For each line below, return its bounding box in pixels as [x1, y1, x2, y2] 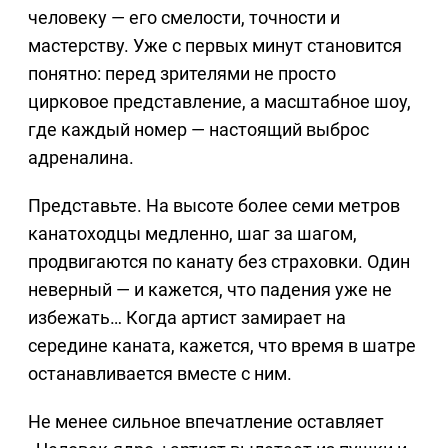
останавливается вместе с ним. [28, 362, 292, 384]
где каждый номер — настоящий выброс [28, 118, 369, 140]
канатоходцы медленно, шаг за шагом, [28, 222, 357, 244]
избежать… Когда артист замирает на [28, 306, 346, 328]
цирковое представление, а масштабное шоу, [28, 90, 411, 112]
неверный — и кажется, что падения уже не [28, 278, 392, 300]
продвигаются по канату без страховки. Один [28, 250, 410, 272]
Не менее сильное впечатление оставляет [28, 410, 384, 432]
